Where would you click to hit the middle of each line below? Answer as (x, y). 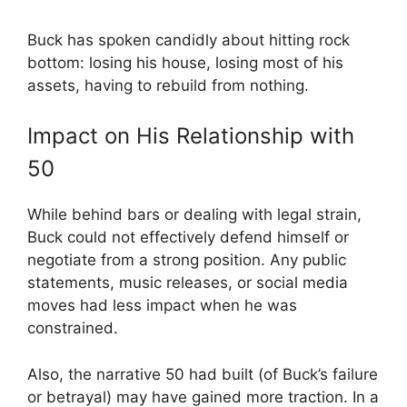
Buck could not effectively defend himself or (188, 237)
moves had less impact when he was (162, 305)
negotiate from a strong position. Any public (187, 260)
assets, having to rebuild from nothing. (168, 85)
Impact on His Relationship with (191, 136)
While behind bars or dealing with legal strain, (194, 214)
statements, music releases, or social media (188, 283)
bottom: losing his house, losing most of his (185, 62)
